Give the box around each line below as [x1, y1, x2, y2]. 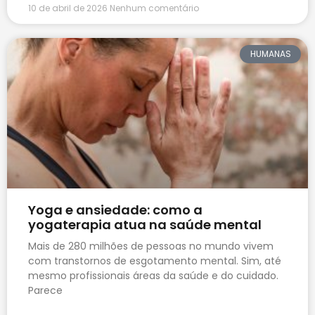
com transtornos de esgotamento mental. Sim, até [28, 254, 281, 269]
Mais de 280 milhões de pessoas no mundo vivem [28, 239, 274, 254]
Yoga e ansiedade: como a [28, 201, 202, 219]
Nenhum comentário [110, 2, 199, 15]
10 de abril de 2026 [28, 2, 110, 15]
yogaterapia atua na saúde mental [28, 216, 262, 234]
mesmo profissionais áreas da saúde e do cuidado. [28, 269, 278, 283]
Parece [28, 283, 63, 298]
